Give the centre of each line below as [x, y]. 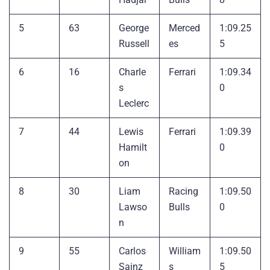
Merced [184, 28]
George [134, 28]
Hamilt [133, 147]
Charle [132, 72]
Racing [184, 191]
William [185, 251]
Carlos [132, 251]
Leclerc [134, 103]
